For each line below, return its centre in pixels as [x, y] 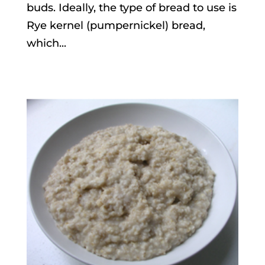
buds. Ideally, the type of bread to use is [131, 8]
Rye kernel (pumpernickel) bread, [116, 26]
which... [46, 43]
